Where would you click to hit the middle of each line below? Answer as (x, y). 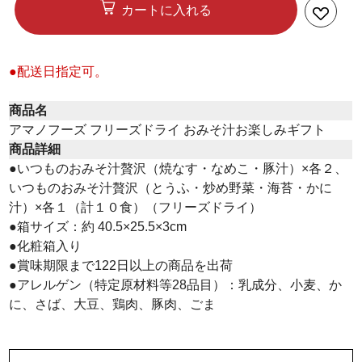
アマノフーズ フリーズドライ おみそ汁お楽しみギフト (168, 130)
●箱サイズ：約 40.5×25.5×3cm (98, 227)
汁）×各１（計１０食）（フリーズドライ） (136, 208)
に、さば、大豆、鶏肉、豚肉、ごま (113, 305)
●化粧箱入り (46, 246)
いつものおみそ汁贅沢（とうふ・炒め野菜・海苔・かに (171, 188)
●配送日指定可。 (59, 72)
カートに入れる (167, 11)
